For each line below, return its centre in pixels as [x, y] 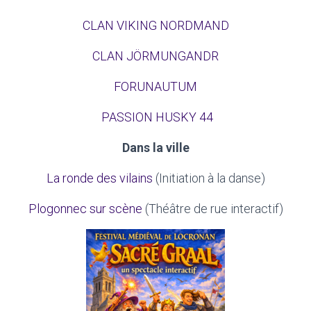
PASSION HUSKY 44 [157, 117]
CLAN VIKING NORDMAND [155, 25]
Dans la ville [155, 148]
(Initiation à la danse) [209, 178]
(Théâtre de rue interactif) [212, 209]
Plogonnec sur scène [85, 209]
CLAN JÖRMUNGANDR [155, 56]
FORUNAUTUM [155, 86]
